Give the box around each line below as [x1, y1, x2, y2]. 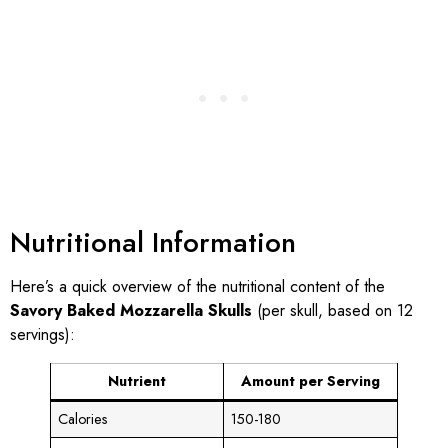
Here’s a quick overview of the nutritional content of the [10, 275, 385, 299]
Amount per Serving [241, 371, 380, 392]
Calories [58, 409, 109, 430]
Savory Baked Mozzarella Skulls [10, 299, 252, 323]
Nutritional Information [10, 222, 296, 264]
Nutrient [108, 371, 166, 392]
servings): [10, 323, 75, 347]
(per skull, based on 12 [252, 299, 413, 323]
